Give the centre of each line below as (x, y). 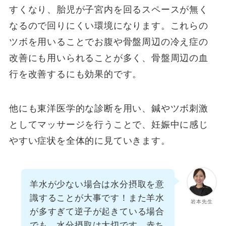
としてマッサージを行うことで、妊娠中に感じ (108, 124)
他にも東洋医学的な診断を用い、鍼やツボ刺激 (108, 108)
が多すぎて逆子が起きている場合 (97, 211)
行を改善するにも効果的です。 (75, 74)
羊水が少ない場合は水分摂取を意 (97, 184)
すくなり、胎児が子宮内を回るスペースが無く (108, 10)
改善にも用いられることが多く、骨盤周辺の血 (108, 58)
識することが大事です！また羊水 (97, 198)
